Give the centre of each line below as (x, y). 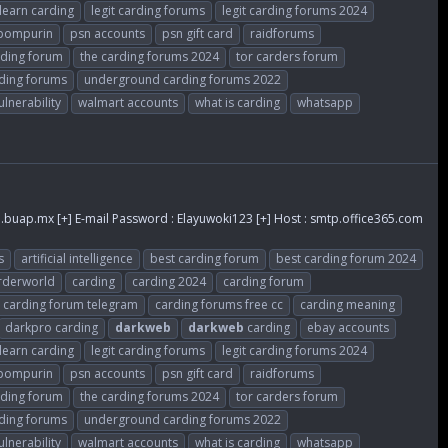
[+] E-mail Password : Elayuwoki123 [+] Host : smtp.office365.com (238, 218)
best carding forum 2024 (346, 258)
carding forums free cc (219, 304)
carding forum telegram (70, 304)
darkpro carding (51, 327)
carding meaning (347, 304)
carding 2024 (169, 281)
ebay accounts (348, 327)
